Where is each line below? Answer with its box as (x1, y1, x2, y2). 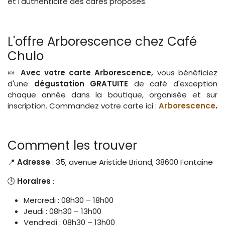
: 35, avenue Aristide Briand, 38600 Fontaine (50, 156, 213, 167)
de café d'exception (128, 78, 218, 89)
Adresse (17, 156, 50, 167)
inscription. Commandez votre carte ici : (8, 100, 157, 111)
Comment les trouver (8, 136, 137, 154)
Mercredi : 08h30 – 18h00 (24, 194, 114, 205)
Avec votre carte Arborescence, (20, 67, 157, 78)
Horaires (17, 175, 51, 186)
